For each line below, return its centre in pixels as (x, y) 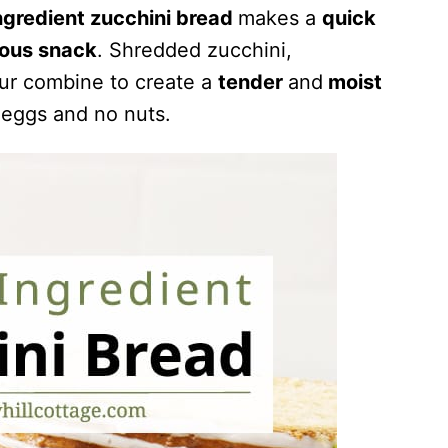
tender (253, 82)
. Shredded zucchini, (194, 50)
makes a (280, 18)
